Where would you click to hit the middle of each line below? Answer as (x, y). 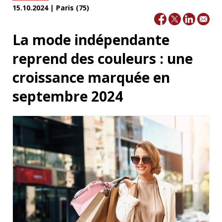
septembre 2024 (68, 96)
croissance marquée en (91, 77)
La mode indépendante (91, 39)
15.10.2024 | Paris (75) (51, 8)
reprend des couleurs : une (103, 58)
